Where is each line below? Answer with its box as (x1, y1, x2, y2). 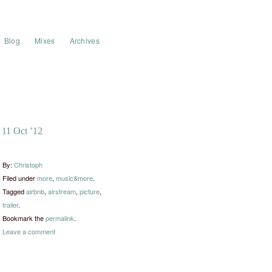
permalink (46, 213, 74, 223)
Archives (69, 35, 100, 46)
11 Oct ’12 (2, 126, 42, 136)
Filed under (2, 173, 37, 183)
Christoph (14, 160, 42, 169)
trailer (2, 200, 18, 209)
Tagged (2, 186, 26, 196)
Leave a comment (2, 226, 55, 236)
